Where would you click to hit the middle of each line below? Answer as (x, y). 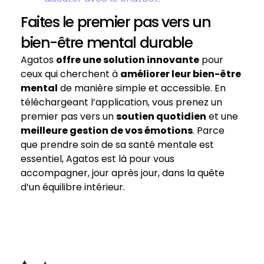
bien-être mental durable (107, 43)
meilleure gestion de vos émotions (107, 131)
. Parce (209, 131)
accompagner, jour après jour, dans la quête (123, 173)
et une (222, 116)
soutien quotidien (161, 116)
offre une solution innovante (128, 60)
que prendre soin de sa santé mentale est (117, 145)
